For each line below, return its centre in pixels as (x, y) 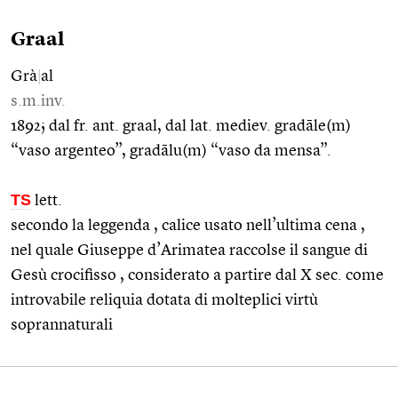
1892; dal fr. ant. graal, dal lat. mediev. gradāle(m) (181, 126)
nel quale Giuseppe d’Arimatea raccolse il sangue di (189, 250)
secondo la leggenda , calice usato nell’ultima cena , (188, 225)
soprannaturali (62, 325)
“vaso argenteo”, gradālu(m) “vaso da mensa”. (171, 151)
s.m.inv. (38, 101)
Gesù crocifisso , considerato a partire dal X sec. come (197, 275)
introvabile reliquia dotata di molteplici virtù (164, 300)
